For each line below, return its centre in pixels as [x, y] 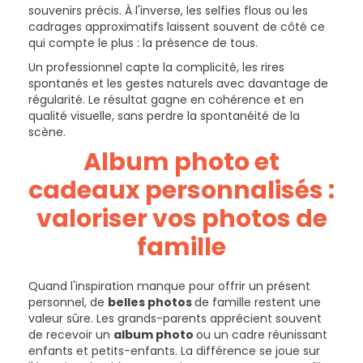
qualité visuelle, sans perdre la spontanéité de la [164, 116]
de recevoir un [71, 335]
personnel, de [68, 303]
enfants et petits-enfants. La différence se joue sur [174, 351]
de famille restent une [258, 303]
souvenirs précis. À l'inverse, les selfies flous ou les [168, 11]
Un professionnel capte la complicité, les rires [156, 68]
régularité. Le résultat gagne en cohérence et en [166, 100]
